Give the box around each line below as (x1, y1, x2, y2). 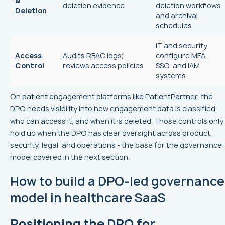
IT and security (156, 41, 207, 51)
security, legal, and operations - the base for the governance (10, 140, 222, 150)
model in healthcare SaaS (10, 189, 166, 207)
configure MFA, (156, 51, 207, 61)
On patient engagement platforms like (10, 92, 145, 102)
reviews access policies (63, 61, 144, 71)
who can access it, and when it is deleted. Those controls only (10, 116, 223, 126)
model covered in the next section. (10, 152, 130, 162)
